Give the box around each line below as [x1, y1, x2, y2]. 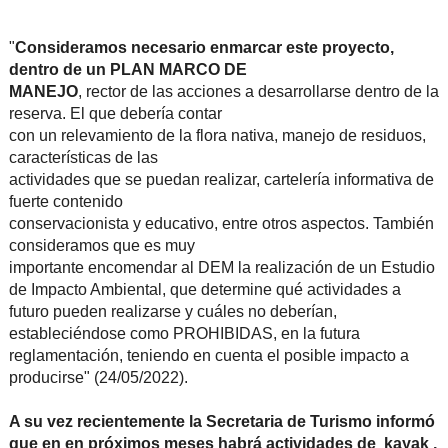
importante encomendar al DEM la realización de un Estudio [8, 259, 435, 277]
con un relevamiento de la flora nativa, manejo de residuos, [8, 127, 426, 145]
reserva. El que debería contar [8, 105, 222, 123]
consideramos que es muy [8, 237, 195, 255]
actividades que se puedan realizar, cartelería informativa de [8, 171, 434, 189]
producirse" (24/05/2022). [8, 369, 188, 387]
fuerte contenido [8, 193, 123, 211]
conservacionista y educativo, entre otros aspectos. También [8, 215, 434, 233]
